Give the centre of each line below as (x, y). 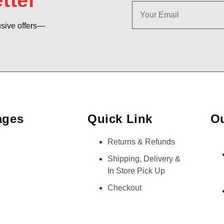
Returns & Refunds (141, 141)
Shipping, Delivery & (144, 158)
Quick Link (120, 118)
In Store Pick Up (136, 170)
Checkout (125, 187)
